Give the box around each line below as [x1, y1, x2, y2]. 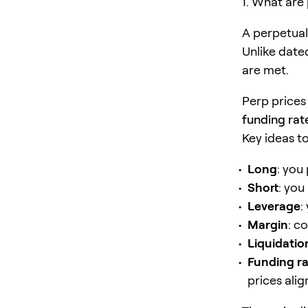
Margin [247, 217, 288, 232]
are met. [242, 62, 289, 77]
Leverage [247, 198, 300, 213]
